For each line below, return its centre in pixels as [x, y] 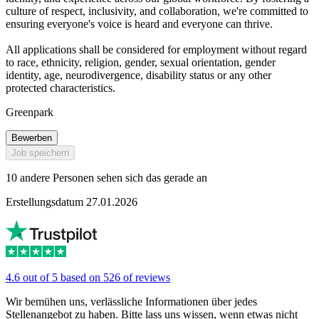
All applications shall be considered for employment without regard [156, 50]
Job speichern [40, 153]
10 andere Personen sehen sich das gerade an [106, 178]
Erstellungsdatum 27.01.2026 [72, 202]
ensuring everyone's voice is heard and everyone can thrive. [139, 24]
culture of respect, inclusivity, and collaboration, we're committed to [157, 11]
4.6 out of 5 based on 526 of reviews [88, 278]
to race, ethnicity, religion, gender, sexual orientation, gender [141, 63]
